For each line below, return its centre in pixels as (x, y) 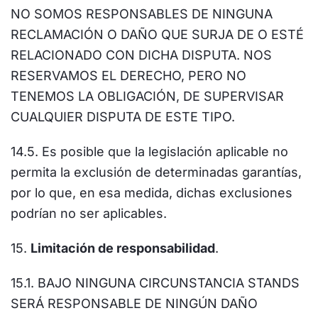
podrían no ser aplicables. (89, 213)
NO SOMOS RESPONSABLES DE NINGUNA (142, 14)
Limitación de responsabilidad (123, 248)
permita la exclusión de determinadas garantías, (156, 172)
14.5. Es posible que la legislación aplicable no (149, 152)
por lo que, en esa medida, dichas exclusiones (152, 193)
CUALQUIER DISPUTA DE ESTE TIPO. (123, 117)
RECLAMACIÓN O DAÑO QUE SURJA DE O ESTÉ (157, 34)
